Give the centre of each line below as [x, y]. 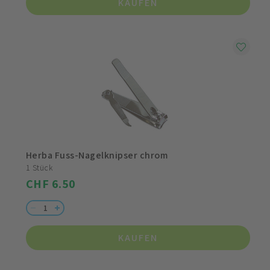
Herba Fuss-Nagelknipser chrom [97, 155]
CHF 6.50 [51, 184]
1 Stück [39, 168]
